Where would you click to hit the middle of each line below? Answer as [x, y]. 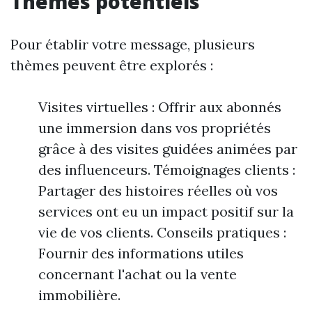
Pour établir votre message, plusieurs [133, 45]
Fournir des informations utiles [141, 253]
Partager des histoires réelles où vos [158, 191]
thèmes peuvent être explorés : [112, 65]
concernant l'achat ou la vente [138, 274]
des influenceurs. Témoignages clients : [167, 170]
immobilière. [79, 295]
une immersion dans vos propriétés [155, 128]
